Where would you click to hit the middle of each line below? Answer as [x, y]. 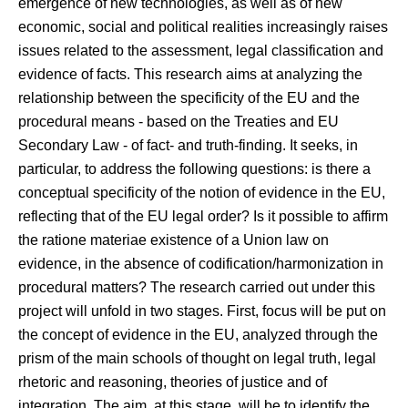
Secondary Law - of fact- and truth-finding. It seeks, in [188, 145]
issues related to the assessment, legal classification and [201, 51]
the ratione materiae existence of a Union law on [173, 240]
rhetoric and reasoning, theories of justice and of [173, 382]
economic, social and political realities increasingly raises [203, 27]
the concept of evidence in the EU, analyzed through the [198, 335]
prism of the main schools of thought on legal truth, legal [197, 358]
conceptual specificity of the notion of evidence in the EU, [202, 193]
